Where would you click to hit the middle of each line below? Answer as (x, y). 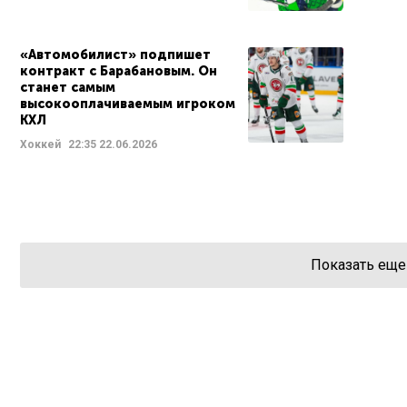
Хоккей (40, 144)
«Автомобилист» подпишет (115, 55)
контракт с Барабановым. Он (119, 71)
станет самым (68, 87)
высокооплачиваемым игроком (128, 104)
